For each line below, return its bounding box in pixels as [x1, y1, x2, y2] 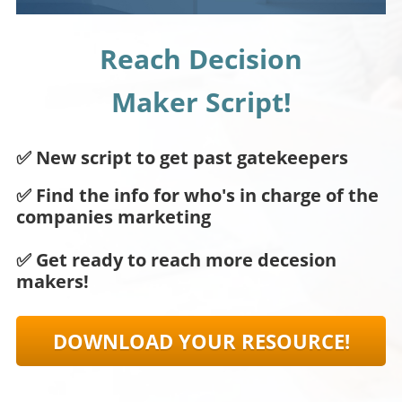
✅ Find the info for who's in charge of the [16, 182, 379, 207]
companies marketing [16, 204, 211, 229]
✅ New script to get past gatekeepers [16, 144, 348, 170]
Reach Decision [100, 39, 302, 77]
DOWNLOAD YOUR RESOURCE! [52, 327, 350, 354]
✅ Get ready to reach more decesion [16, 247, 336, 272]
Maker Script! [110, 83, 292, 120]
